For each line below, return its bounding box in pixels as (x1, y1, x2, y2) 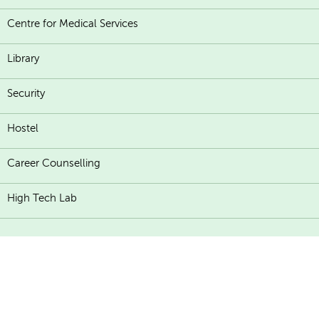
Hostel (7, 122, 38, 135)
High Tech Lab (7, 192, 77, 204)
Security (7, 88, 45, 100)
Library (7, 53, 39, 65)
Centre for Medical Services (7, 18, 138, 30)
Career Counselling (7, 157, 100, 169)
